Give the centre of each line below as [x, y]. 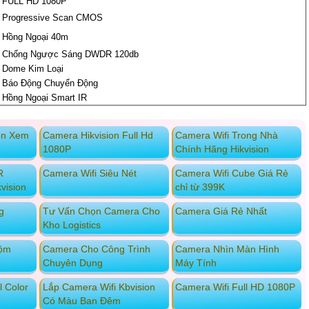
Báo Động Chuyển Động [50, 83]
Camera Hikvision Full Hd [98, 136]
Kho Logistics [71, 225]
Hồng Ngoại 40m [35, 37]
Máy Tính [196, 263]
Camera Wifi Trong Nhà [226, 136]
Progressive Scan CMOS [52, 18]
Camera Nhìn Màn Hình [227, 249]
